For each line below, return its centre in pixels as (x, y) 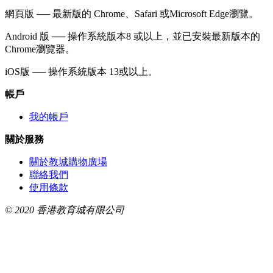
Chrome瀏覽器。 (40, 49)
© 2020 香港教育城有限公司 (65, 210)
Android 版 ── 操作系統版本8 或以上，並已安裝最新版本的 (133, 37)
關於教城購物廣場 (68, 162)
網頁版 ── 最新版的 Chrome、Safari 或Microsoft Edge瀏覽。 (132, 14)
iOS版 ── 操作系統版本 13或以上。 (81, 72)
